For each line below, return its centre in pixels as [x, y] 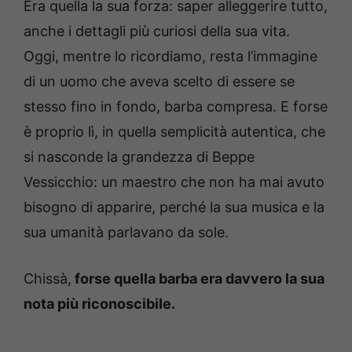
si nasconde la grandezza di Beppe [139, 156]
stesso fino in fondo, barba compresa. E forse [176, 106]
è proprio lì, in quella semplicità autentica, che [174, 131]
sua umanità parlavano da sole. [126, 232]
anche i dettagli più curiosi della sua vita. [157, 31]
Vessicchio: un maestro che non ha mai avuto [174, 181]
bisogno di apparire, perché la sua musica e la [174, 207]
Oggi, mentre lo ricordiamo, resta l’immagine [170, 56]
